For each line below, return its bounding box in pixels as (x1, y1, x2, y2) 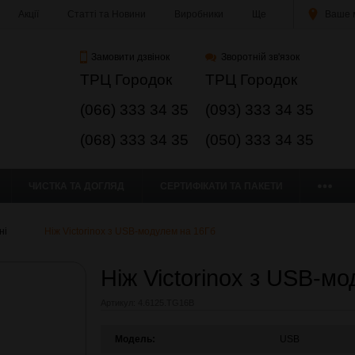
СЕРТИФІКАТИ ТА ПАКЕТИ (159, 181, 283, 192)
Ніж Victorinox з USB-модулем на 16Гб (44, 226, 216, 238)
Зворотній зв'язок (220, 52, 300, 63)
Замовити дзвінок (90, 52, 170, 63)
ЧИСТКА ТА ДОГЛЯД (29, 181, 125, 192)
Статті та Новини (67, 9, 146, 20)
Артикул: (100, 298, 136, 307)
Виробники (174, 9, 223, 20)
